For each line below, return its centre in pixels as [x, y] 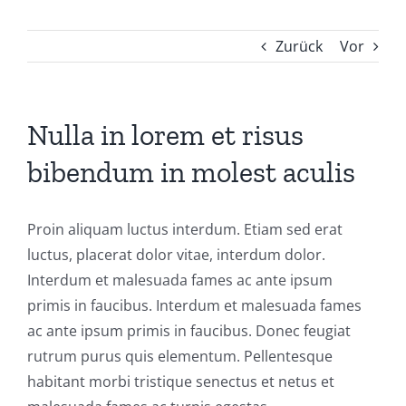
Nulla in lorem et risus [165, 135]
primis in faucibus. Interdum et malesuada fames [194, 305]
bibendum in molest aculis [191, 172]
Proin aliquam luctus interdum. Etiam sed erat [185, 229]
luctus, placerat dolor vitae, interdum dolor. [176, 255]
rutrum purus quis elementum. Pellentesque [180, 356]
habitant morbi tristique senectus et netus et [181, 382]
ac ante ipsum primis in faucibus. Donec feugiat [189, 331]
